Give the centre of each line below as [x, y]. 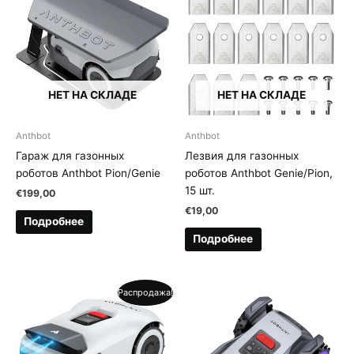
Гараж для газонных [70, 155]
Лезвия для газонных [242, 155]
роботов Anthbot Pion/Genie [88, 173]
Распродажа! [146, 292]
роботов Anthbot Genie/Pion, [259, 173]
